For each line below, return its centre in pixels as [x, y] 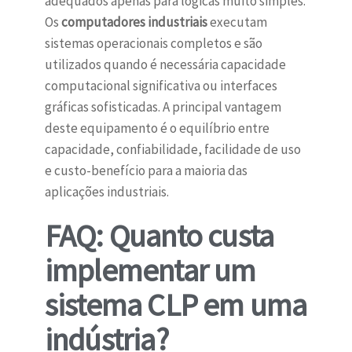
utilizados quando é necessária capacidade [165, 65]
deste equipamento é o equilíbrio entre [157, 128]
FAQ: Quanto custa [159, 236]
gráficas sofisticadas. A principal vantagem [163, 107]
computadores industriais [134, 22]
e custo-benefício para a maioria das [146, 171]
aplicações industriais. [106, 192]
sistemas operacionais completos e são [153, 44]
